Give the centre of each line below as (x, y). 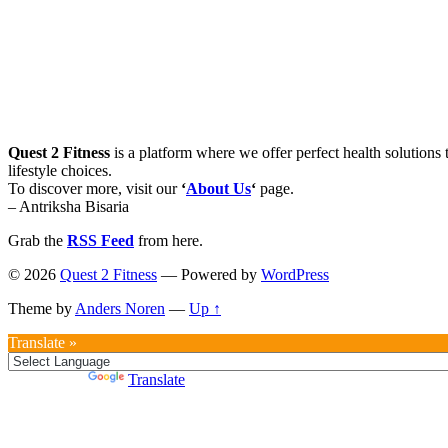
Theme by (41, 309)
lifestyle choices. (60, 171)
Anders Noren (120, 309)
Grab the (37, 241)
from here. (168, 241)
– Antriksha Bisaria (68, 207)
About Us (218, 189)
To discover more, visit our (94, 189)
